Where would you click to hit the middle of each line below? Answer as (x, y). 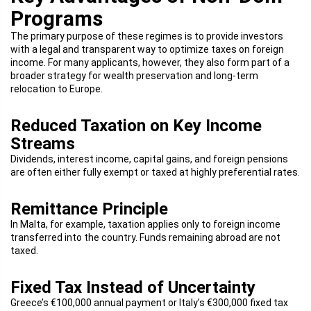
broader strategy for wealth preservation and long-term (134, 76)
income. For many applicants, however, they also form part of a (150, 62)
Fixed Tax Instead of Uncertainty (133, 287)
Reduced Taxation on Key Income (136, 126)
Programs (57, 18)
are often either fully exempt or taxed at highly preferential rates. (155, 172)
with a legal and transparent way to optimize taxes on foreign (147, 49)
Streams (43, 144)
